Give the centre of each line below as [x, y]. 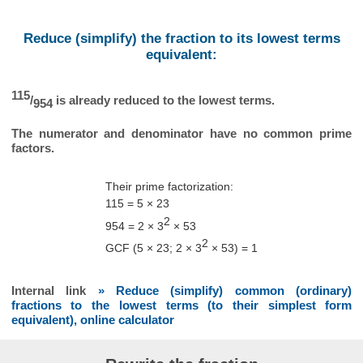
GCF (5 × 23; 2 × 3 [154, 248]
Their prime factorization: [169, 186]
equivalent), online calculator [92, 320]
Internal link [54, 291]
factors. [32, 148]
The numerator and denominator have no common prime [181, 134]
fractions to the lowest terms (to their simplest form [181, 305]
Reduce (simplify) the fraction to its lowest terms [181, 39]
